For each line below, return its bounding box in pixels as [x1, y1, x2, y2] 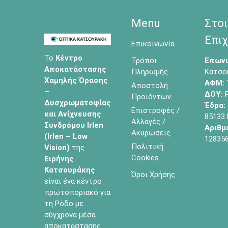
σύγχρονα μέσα [44, 210, 96, 219]
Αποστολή [131, 80, 168, 90]
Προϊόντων [131, 92, 171, 101]
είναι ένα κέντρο [44, 176, 102, 186]
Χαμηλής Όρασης [44, 75, 108, 85]
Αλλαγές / [131, 117, 165, 126]
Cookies [131, 153, 159, 162]
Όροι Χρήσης [131, 169, 175, 179]
